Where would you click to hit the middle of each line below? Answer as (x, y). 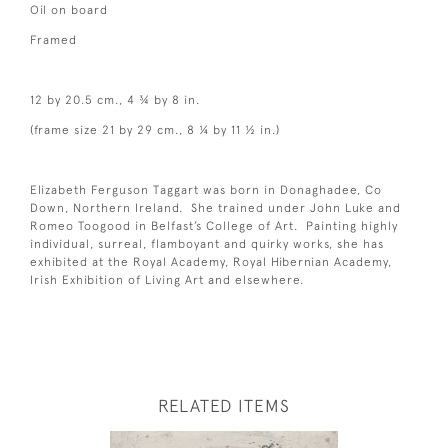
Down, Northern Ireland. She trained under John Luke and (215, 207)
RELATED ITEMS (224, 405)
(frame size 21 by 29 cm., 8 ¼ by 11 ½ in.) (155, 129)
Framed (53, 39)
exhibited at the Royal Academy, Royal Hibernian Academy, (211, 261)
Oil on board (69, 9)
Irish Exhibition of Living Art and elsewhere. (167, 279)
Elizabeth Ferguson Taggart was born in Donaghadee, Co (206, 189)
